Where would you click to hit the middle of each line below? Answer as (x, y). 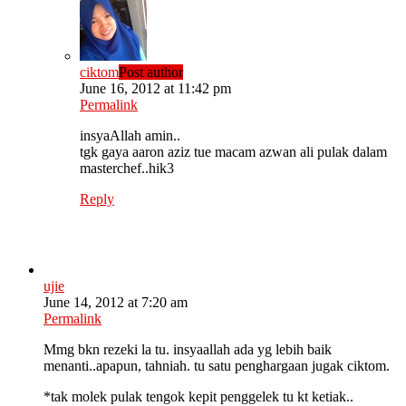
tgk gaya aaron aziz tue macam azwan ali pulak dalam (233, 152)
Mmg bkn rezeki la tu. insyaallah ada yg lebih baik (188, 350)
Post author (151, 72)
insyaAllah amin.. (130, 136)
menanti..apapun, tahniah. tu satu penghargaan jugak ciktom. (217, 366)
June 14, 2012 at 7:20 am (116, 303)
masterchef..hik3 (127, 169)
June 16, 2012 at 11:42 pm (155, 89)
